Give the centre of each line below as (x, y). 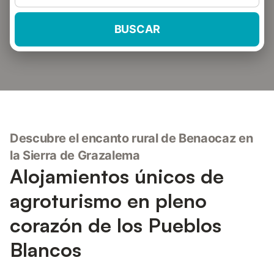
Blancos (46, 250)
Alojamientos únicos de (117, 176)
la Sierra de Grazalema (75, 155)
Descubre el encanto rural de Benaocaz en (131, 138)
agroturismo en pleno (108, 201)
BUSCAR (137, 29)
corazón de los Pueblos (116, 225)
